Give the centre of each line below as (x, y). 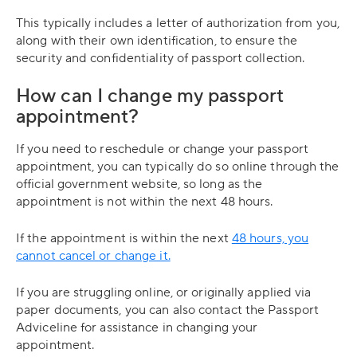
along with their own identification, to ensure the (157, 41)
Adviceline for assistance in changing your (137, 328)
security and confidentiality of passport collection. (161, 58)
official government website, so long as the (139, 184)
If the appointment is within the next (124, 238)
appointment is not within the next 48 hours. (145, 202)
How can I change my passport (150, 96)
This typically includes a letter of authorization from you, (178, 23)
